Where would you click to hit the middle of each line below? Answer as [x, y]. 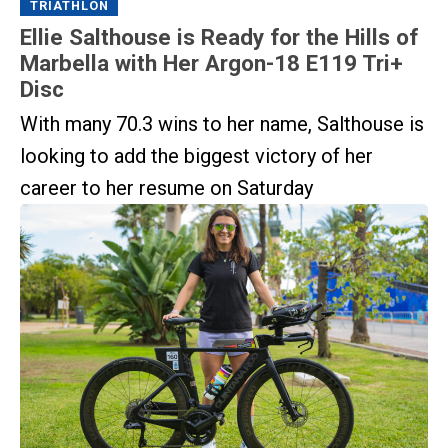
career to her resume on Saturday [166, 187]
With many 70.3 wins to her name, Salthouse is [222, 123]
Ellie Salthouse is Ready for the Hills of [219, 37]
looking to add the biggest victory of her [196, 155]
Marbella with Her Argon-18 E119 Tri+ [211, 63]
